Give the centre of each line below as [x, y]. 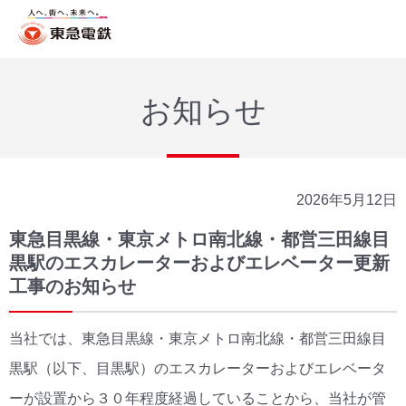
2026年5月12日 [347, 200]
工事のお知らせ [72, 286]
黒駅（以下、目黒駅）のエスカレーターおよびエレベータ [198, 368]
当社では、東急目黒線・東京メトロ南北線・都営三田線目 [198, 338]
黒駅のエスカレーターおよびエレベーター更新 [199, 263]
